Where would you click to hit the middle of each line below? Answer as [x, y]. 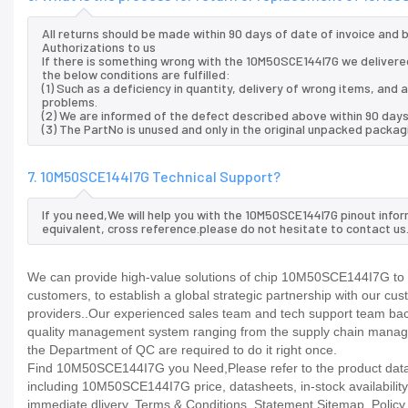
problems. [70, 102]
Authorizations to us [99, 47]
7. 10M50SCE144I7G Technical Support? [154, 177]
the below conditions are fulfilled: [136, 75]
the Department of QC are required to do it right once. [182, 350]
